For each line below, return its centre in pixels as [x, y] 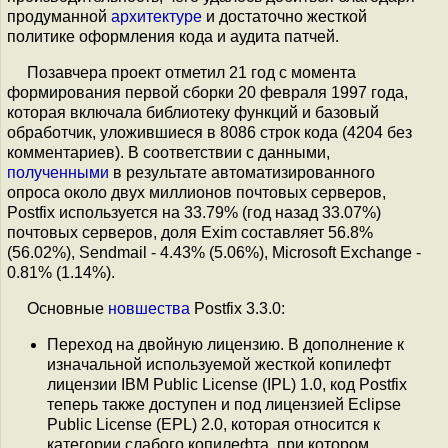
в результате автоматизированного [242, 172]
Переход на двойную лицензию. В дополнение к [225, 344]
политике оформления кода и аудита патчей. [173, 36]
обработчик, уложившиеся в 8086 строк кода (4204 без [209, 132]
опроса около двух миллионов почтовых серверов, [196, 192]
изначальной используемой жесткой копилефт [219, 364]
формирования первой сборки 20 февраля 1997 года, [207, 92]
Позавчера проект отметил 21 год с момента [191, 72]
